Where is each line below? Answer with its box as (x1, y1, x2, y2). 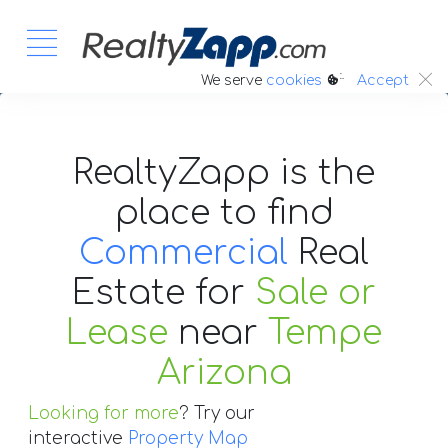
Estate (72, 273, 195, 312)
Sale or (255, 273, 376, 312)
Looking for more (28, 403, 179, 423)
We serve (201, 72, 266, 88)
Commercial (79, 233, 288, 272)
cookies (266, 72, 322, 88)
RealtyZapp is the (73, 153, 375, 192)
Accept (357, 73, 409, 89)
